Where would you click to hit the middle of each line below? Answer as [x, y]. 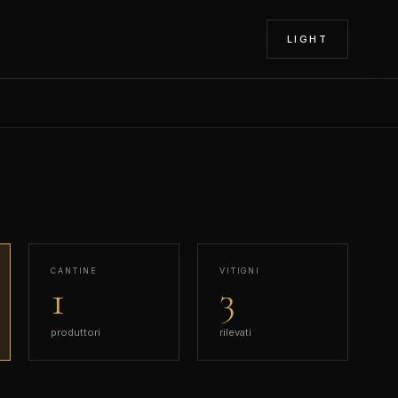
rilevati [236, 332]
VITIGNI [240, 270]
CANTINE [74, 270]
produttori [76, 332]
